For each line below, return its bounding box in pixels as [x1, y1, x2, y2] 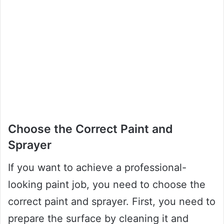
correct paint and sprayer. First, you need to [8, 195, 215, 207]
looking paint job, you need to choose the [8, 178, 205, 190]
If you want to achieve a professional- [8, 161, 186, 173]
